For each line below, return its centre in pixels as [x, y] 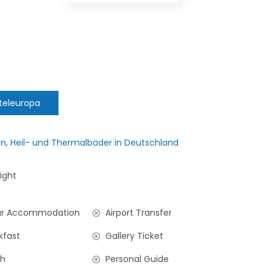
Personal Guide [136, 259]
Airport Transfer [138, 212]
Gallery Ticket [133, 236]
